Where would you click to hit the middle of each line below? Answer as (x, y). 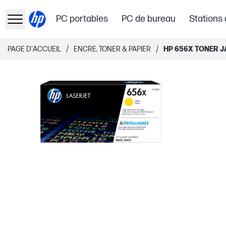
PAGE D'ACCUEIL (34, 49)
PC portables (82, 19)
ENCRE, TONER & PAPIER (112, 49)
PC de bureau (149, 19)
